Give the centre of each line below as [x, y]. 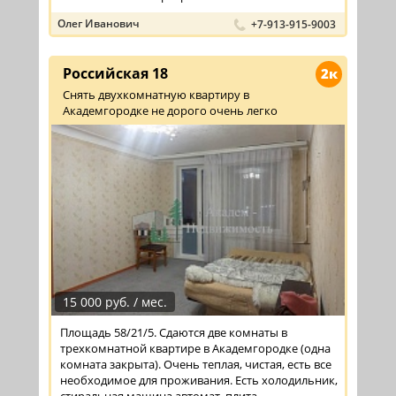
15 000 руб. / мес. [115, 302]
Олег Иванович [99, 23]
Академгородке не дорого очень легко [170, 110]
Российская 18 [115, 73]
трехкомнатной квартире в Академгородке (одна [195, 349]
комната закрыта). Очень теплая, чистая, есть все [196, 365]
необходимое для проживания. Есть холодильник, [199, 381]
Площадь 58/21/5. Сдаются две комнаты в [174, 333]
